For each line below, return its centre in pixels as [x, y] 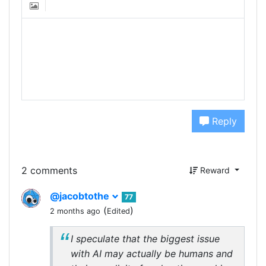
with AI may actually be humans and [152, 254]
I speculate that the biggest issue [145, 239]
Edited [118, 211]
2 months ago [75, 211]
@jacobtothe [81, 196]
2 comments [49, 170]
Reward [215, 170]
